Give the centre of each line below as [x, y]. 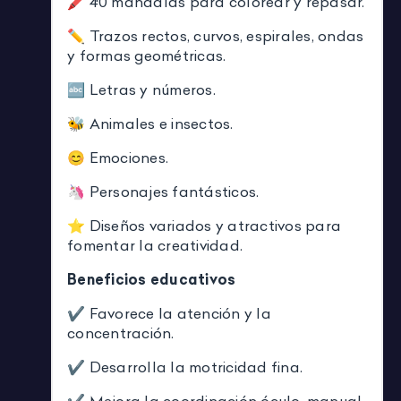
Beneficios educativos [152, 280]
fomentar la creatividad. [155, 246]
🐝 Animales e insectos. [150, 124]
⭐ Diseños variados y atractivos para [204, 226]
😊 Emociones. [118, 158]
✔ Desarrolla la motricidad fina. [185, 367]
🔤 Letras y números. [141, 90]
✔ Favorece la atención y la [169, 314]
